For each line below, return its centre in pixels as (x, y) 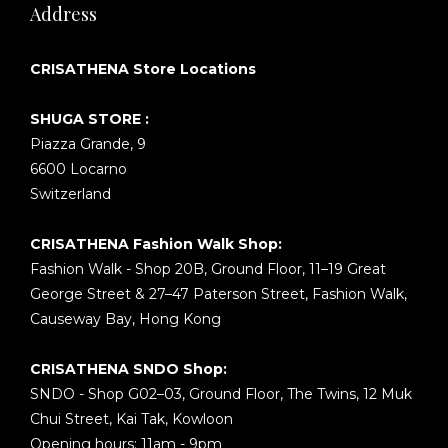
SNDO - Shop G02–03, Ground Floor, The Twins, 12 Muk (221, 394)
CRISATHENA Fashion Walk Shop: (156, 244)
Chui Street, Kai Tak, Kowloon (131, 419)
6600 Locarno (78, 169)
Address (63, 14)
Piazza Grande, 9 (88, 144)
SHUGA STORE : (89, 119)
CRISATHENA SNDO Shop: (128, 369)
